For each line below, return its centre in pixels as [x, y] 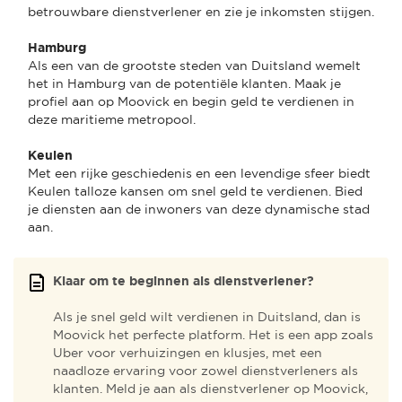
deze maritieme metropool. [112, 119]
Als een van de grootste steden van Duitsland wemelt [194, 65]
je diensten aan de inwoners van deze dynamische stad [199, 209]
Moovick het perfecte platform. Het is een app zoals [213, 334]
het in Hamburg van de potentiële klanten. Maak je [184, 83]
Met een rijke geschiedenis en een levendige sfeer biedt [199, 173]
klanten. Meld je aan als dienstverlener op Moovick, [210, 388]
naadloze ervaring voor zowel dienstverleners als [205, 370]
